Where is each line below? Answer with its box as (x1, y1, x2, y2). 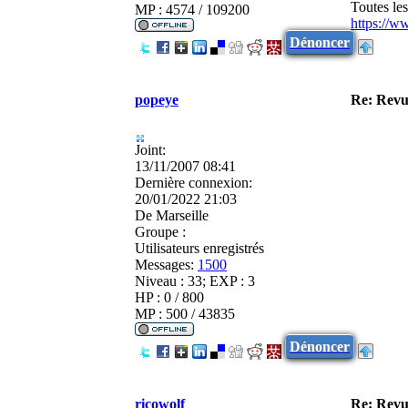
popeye (135, 91, 178, 107)
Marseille (152, 207, 209, 223)
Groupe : (135, 223, 186, 240)
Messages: (135, 256, 194, 272)
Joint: (135, 141, 166, 158)
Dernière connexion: (135, 174, 252, 190)
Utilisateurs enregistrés (135, 240, 264, 256)
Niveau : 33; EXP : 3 (135, 272, 255, 289)
